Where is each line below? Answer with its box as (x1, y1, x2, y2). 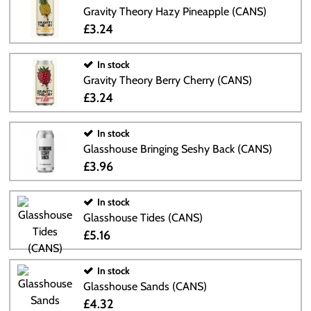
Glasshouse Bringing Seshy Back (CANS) (83, 142, 272, 155)
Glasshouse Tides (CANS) (83, 211, 203, 224)
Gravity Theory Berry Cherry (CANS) (83, 74, 252, 87)
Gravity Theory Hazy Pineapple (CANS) (83, 5, 267, 18)
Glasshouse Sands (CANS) (83, 280, 207, 293)
